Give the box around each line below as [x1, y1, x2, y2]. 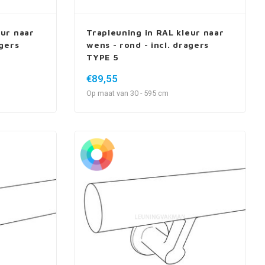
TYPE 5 [86, 51, 119, 62]
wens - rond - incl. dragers [86, 39, 209, 50]
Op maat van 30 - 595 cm [86, 88, 169, 99]
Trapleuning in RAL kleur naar [86, 27, 224, 37]
